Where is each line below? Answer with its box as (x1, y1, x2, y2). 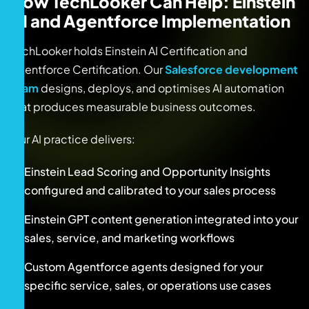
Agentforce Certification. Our (10, 62, 165, 77)
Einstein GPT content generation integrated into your (24, 212, 299, 227)
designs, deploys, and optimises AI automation (39, 81, 284, 96)
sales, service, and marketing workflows (24, 230, 235, 246)
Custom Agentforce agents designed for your (24, 259, 263, 275)
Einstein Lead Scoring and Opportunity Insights (24, 164, 270, 179)
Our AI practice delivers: (10, 132, 135, 147)
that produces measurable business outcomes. (10, 99, 256, 114)
